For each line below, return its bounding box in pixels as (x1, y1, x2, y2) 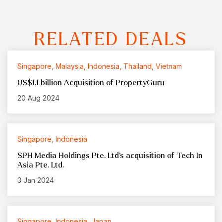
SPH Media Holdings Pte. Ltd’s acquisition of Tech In (17, 151, 203, 160)
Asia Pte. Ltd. (17, 161, 64, 169)
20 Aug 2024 (17, 94, 59, 103)
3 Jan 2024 (17, 176, 54, 185)
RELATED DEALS (34, 30, 188, 49)
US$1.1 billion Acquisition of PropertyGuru (17, 78, 165, 87)
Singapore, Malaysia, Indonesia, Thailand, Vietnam (17, 62, 182, 71)
